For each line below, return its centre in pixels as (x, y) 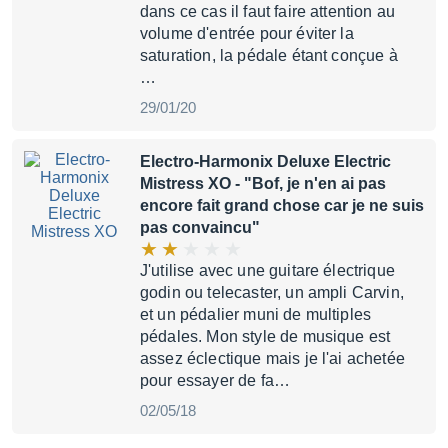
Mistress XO (185, 183)
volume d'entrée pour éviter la (247, 33)
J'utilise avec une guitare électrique (267, 270)
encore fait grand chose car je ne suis (282, 205)
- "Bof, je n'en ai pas (308, 183)
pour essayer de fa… (215, 380)
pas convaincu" (200, 227)
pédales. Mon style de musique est (265, 336)
